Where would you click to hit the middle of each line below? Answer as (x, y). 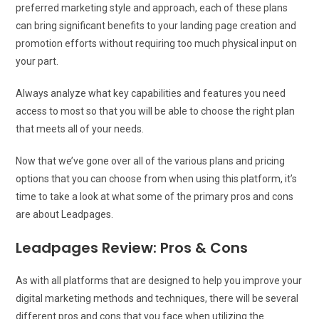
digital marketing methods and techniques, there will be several (157, 298)
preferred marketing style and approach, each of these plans (152, 7)
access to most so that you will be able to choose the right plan (156, 111)
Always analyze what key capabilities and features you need (151, 93)
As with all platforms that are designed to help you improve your (159, 280)
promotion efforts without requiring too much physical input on (157, 43)
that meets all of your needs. (80, 129)
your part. (37, 61)
